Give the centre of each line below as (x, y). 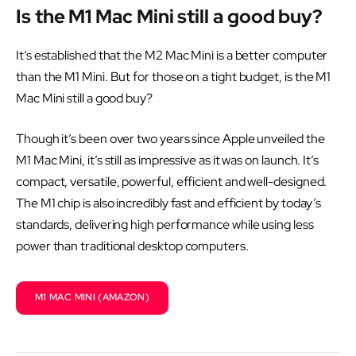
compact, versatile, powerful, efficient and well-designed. (172, 182)
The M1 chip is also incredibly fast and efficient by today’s (169, 203)
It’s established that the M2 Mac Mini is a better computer (172, 55)
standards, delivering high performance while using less (165, 225)
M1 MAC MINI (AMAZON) (93, 298)
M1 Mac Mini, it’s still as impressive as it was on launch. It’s (167, 161)
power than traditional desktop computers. (132, 246)
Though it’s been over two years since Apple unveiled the (170, 139)
